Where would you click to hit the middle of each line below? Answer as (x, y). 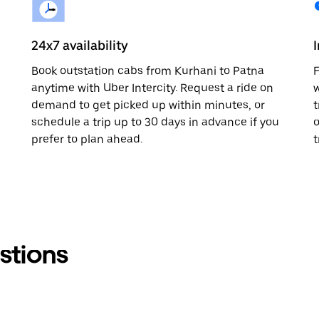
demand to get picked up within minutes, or (148, 105)
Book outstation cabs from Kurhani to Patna (148, 70)
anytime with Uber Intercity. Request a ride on (152, 88)
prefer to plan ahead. (87, 139)
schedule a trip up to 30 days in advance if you (155, 122)
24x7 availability (80, 45)
